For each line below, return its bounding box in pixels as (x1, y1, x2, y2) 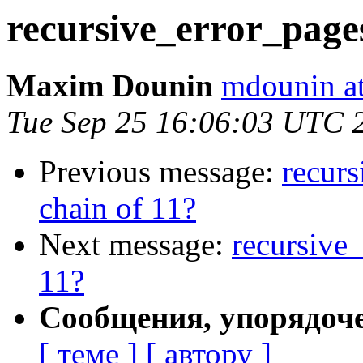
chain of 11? (39, 190, 196, 226)
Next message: (39, 227, 232, 263)
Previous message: (39, 154, 282, 190)
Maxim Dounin (6, 68, 213, 104)
